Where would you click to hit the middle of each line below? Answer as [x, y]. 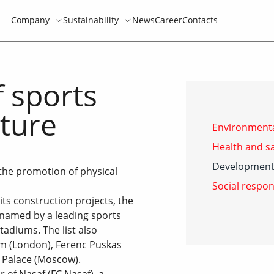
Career [168, 20]
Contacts [200, 20]
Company [30, 20]
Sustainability [91, 20]
